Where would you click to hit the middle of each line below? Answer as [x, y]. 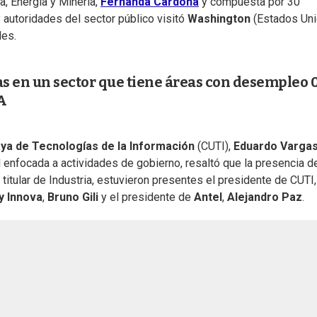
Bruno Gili [73, 197]
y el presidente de [146, 197]
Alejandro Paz [265, 197]
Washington [220, 19]
